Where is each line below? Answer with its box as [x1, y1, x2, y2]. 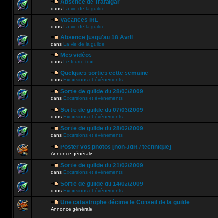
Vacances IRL [60, 17, 98, 23]
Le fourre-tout [63, 59, 94, 64]
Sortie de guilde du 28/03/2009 [60, 88, 143, 95]
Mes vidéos [60, 52, 92, 58]
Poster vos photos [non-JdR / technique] [60, 144, 171, 150]
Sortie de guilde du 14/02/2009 [60, 181, 143, 187]
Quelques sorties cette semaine [60, 70, 148, 76]
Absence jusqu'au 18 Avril [60, 34, 133, 41]
